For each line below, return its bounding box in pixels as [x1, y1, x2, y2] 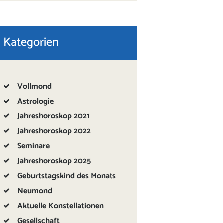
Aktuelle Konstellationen [17, 199, 104, 213]
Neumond [17, 184, 53, 198]
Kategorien [3, 33, 59, 53]
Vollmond [17, 79, 52, 93]
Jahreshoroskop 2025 [17, 154, 91, 168]
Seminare [17, 139, 50, 153]
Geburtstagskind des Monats [17, 169, 116, 183]
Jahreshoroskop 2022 [17, 124, 91, 138]
